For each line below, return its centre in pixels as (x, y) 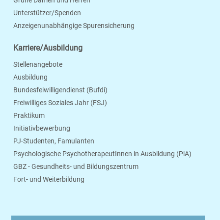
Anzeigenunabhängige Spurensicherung (74, 26)
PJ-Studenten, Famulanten (54, 141)
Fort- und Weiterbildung (49, 179)
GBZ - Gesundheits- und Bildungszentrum (76, 167)
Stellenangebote (38, 65)
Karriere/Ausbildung (48, 48)
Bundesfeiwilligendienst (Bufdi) (60, 90)
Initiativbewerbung (42, 128)
